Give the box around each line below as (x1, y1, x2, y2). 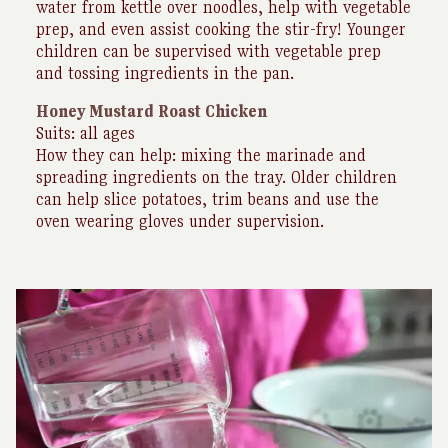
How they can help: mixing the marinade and (36, 145, 366, 165)
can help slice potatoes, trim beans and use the (36, 189, 379, 209)
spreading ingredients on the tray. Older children (36, 167, 397, 187)
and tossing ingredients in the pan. (36, 63, 297, 83)
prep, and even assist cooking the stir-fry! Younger (36, 19, 406, 39)
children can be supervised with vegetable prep (36, 41, 381, 61)
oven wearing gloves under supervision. (36, 211, 324, 231)
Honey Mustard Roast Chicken (36, 101, 267, 121)
